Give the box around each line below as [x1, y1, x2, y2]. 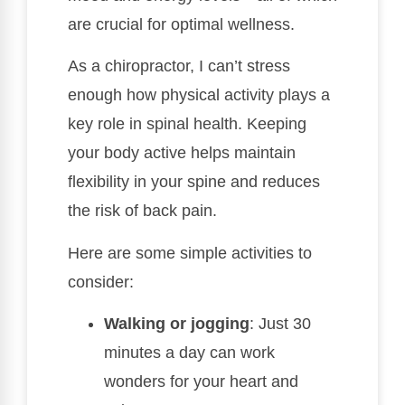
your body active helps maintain [68, 144, 296, 163]
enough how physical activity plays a [68, 86, 330, 105]
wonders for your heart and [104, 372, 298, 391]
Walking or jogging [104, 315, 250, 334]
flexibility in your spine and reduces [68, 173, 320, 192]
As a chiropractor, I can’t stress [68, 57, 290, 76]
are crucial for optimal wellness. [68, 14, 295, 33]
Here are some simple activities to [68, 243, 312, 262]
